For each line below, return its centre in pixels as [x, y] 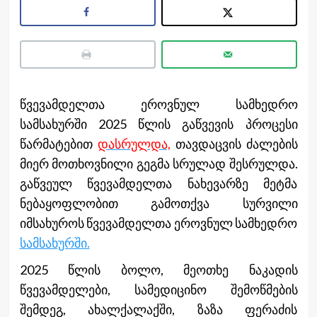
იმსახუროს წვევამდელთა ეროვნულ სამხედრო [158, 223]
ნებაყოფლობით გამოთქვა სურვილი [158, 203]
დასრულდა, [134, 144]
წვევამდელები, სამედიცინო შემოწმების [158, 290]
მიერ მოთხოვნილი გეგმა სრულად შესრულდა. [158, 164]
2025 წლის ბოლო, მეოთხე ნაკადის [158, 270]
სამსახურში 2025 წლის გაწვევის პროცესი [158, 124]
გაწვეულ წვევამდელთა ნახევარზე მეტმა [158, 184]
